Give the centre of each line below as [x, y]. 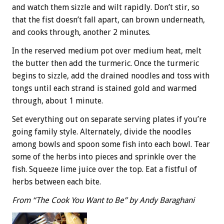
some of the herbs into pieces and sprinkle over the [104, 156]
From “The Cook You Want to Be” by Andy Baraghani [103, 200]
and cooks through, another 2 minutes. [81, 32]
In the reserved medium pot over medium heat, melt [107, 50]
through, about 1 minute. [57, 100]
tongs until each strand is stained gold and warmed [104, 88]
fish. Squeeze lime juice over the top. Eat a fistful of [104, 169]
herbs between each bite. [56, 181]
